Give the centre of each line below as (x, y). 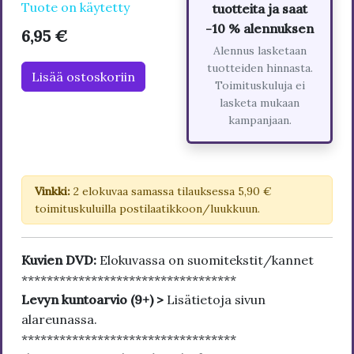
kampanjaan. (260, 120)
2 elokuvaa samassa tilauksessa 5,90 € (171, 191)
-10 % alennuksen (260, 28)
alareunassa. (59, 319)
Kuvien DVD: (60, 260)
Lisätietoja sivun (216, 299)
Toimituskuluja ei (260, 85)
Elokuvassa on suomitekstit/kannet (207, 260)
